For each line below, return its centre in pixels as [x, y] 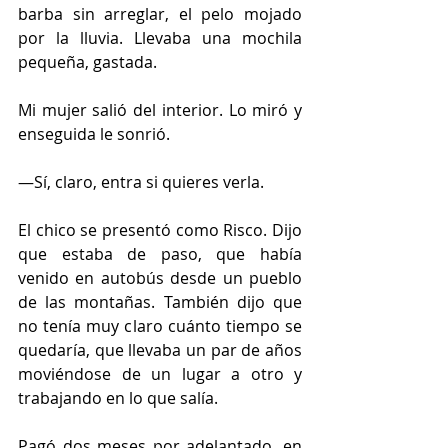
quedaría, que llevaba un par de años [160, 349]
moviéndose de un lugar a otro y [160, 373]
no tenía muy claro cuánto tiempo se [160, 325]
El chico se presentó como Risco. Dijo [160, 229]
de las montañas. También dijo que [160, 301]
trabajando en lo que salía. [120, 397]
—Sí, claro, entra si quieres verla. [141, 181]
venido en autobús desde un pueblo [160, 277]
